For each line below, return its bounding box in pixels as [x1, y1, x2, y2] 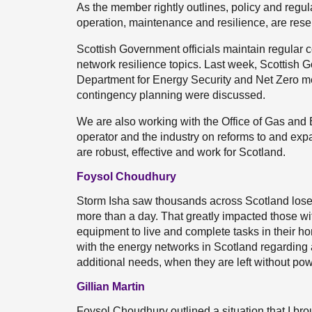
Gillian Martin [77, 281, 145, 292]
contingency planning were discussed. [77, 89, 265, 101]
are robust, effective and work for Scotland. [77, 146, 286, 158]
